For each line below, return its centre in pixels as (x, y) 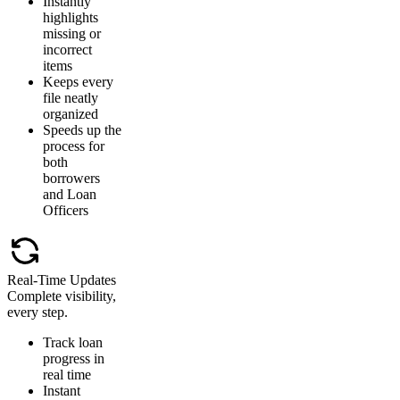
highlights (71, 17)
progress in (74, 358)
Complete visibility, (62, 296)
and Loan (70, 194)
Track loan (73, 342)
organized (71, 113)
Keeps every (78, 81)
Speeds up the (82, 129)
